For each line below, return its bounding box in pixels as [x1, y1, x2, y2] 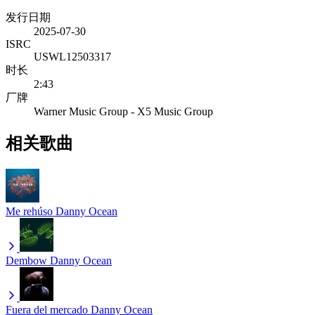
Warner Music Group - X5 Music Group [34, 105, 213, 117]
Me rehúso [6, 205, 53, 217]
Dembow [6, 254, 47, 266]
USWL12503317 [34, 50, 111, 63]
